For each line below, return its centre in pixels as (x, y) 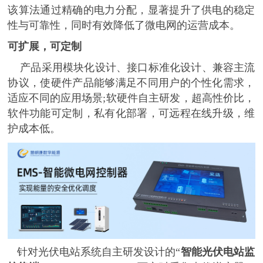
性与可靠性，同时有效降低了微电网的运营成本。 (124, 26)
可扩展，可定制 (45, 47)
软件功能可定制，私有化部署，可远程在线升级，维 (131, 114)
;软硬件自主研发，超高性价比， (179, 98)
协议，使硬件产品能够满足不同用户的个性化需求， (131, 83)
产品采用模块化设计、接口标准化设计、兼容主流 (131, 68)
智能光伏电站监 (218, 252)
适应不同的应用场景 (55, 98)
